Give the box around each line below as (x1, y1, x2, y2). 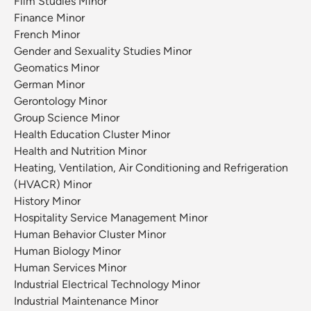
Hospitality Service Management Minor (14, 211, 208, 225)
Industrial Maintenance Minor (14, 294, 158, 308)
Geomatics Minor (14, 61, 99, 75)
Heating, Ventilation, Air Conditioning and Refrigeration (14, 161, 288, 175)
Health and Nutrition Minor (14, 144, 146, 158)
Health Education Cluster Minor (14, 128, 170, 142)
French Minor (14, 28, 80, 42)
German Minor (14, 78, 85, 92)
